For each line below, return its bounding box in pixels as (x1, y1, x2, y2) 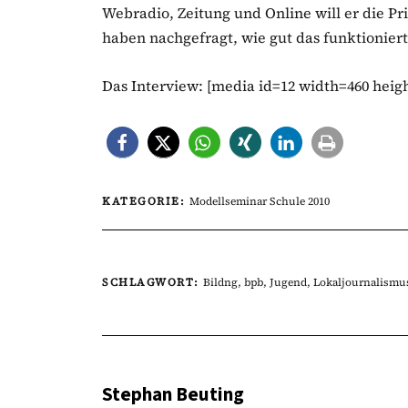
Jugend (270, 275, 307, 290)
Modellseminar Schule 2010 (189, 194, 330, 209)
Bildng (203, 275, 238, 290)
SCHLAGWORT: (102, 275, 203, 290)
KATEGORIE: (102, 194, 189, 209)
